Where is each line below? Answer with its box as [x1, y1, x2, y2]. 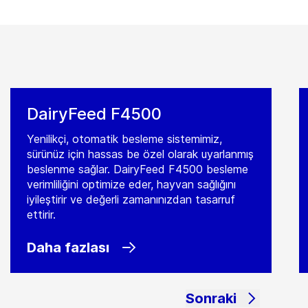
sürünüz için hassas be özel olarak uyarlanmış [27, 147, 254, 161]
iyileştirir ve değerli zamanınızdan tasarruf [27, 192, 236, 206]
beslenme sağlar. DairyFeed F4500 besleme [27, 162, 249, 176]
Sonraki [185, 290, 236, 307]
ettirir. [27, 208, 56, 221]
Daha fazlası [27, 239, 110, 256]
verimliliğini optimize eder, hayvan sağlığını [27, 177, 236, 191]
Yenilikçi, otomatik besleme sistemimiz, [27, 132, 223, 146]
